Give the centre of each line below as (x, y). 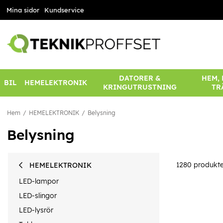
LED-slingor (38, 195)
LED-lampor (39, 181)
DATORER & (140, 78)
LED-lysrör (36, 210)
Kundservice (64, 10)
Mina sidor (23, 10)
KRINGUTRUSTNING (140, 87)
